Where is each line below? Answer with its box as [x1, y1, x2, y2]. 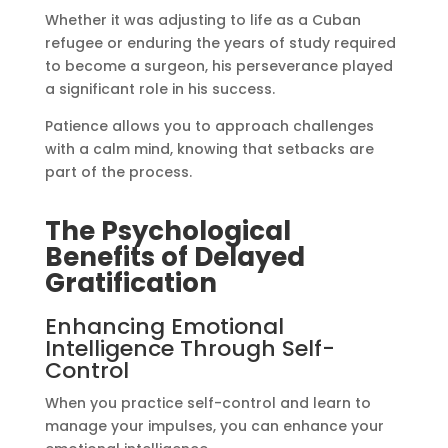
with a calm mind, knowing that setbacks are [44, 139, 374, 160]
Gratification [44, 265, 217, 302]
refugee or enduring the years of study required [44, 33, 396, 54]
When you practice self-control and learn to [44, 393, 371, 414]
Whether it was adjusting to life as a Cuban [44, 10, 361, 31]
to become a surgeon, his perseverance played [44, 56, 393, 77]
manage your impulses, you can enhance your [44, 416, 384, 437]
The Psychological [44, 213, 291, 250]
